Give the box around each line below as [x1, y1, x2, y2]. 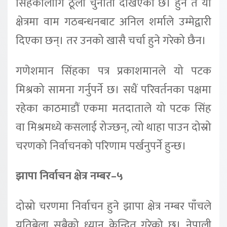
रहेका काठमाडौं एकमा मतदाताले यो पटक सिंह [16, 99, 211, 118]
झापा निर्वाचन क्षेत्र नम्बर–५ [16, 167, 123, 186]
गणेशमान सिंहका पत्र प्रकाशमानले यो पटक [16, 61, 211, 81]
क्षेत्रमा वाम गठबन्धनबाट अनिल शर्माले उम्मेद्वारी [16, 12, 211, 31]
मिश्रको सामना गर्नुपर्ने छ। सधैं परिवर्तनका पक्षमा [16, 80, 211, 99]
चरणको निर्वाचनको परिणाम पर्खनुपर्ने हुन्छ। [16, 136, 186, 156]
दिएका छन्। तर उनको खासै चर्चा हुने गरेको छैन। [16, 31, 206, 50]
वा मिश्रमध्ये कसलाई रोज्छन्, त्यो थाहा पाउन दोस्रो [16, 118, 211, 137]
